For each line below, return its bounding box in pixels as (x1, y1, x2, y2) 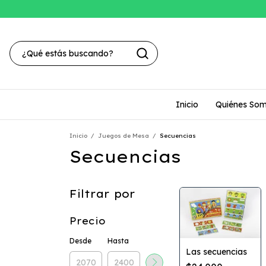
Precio (69, 215, 106, 227)
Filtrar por (69, 187, 135, 201)
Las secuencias (186, 246, 247, 258)
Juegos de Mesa (98, 132, 149, 140)
